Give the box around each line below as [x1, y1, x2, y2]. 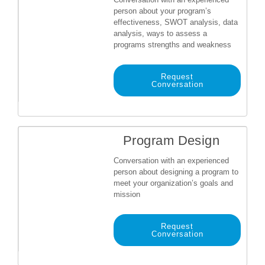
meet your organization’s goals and [114, 179, 233, 188]
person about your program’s [114, 7, 211, 15]
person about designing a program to [114, 167, 238, 176]
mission [114, 190, 140, 199]
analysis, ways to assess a [114, 29, 207, 38]
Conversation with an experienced [114, 156, 229, 165]
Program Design [123, 133, 220, 148]
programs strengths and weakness [114, 40, 231, 49]
